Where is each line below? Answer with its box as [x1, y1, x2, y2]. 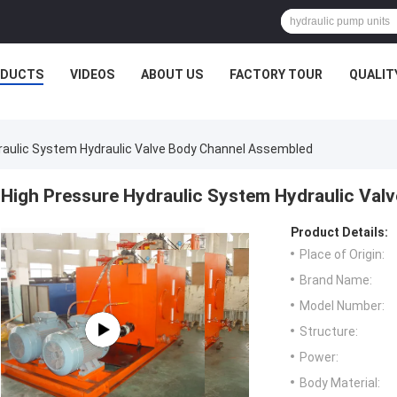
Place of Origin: [300, 247, 385, 262]
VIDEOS [70, 67, 114, 82]
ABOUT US [141, 67, 203, 82]
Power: [300, 350, 339, 365]
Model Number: [300, 299, 385, 314]
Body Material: [300, 376, 380, 391]
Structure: [300, 324, 358, 339]
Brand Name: [300, 273, 372, 288]
